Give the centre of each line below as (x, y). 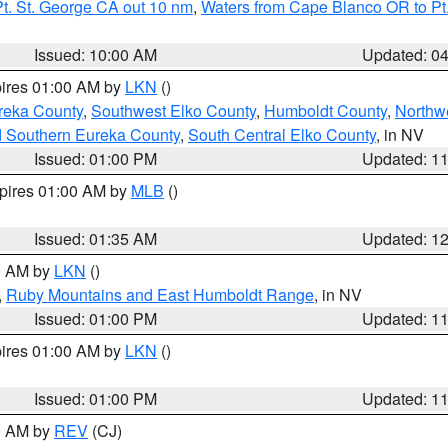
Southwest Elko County (173, 110)
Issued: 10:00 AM (96, 54)
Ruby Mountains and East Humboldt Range (160, 294)
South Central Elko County (282, 134)
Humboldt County (325, 110)
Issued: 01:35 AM (96, 238)
